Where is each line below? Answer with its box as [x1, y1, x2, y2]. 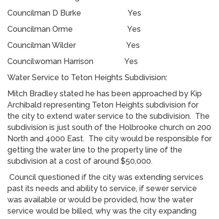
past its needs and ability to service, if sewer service [7, 183, 197, 193]
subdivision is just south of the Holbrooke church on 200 [7, 122, 211, 132]
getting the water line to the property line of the [7, 145, 182, 154]
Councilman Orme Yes [7, 24, 141, 34]
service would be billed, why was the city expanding [7, 206, 197, 216]
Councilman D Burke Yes [7, 8, 155, 18]
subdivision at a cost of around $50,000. [7, 156, 154, 166]
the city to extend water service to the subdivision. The [7, 111, 210, 121]
